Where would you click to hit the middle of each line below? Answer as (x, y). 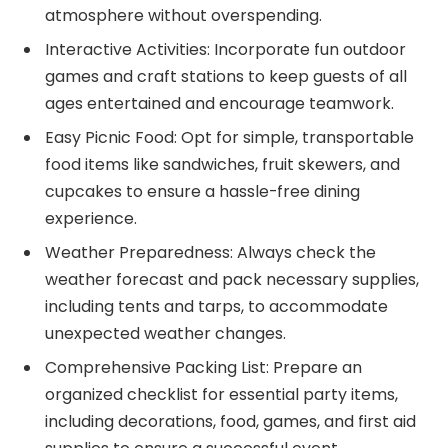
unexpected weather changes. (165, 334)
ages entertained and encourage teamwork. (219, 104)
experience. (91, 219)
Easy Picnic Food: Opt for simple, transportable (229, 138)
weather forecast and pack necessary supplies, (232, 280)
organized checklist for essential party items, (221, 395)
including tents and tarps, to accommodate (216, 307)
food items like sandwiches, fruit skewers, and (222, 165)
